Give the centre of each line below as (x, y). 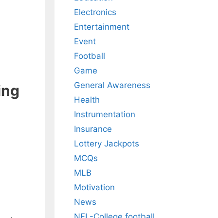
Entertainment (102, 27)
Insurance (93, 129)
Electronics (95, 12)
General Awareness (112, 85)
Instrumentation (105, 115)
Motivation (94, 188)
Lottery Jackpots (107, 144)
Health (87, 100)
